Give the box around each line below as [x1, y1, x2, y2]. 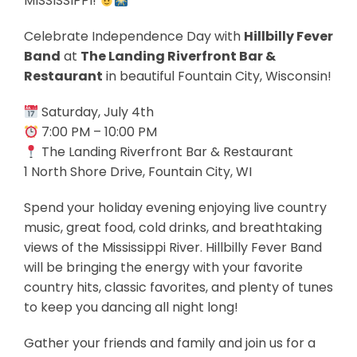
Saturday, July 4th [38, 103, 155, 121]
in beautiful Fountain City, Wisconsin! [103, 67, 331, 85]
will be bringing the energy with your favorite [24, 258, 303, 277]
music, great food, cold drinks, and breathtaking [24, 218, 322, 237]
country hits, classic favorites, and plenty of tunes [24, 278, 333, 296]
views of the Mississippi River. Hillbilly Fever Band [24, 238, 322, 257]
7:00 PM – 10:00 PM [38, 123, 158, 141]
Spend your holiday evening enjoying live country [24, 198, 327, 217]
